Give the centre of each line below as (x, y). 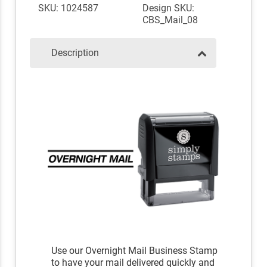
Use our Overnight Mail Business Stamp (135, 251)
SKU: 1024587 (68, 8)
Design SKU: (168, 8)
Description (75, 53)
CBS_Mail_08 (170, 20)
